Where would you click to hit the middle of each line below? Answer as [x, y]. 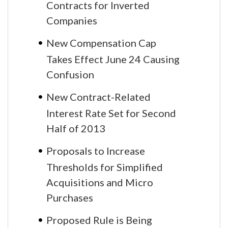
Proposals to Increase [96, 150]
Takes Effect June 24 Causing [113, 58]
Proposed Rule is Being [99, 220]
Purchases [70, 197]
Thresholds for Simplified [105, 166]
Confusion [70, 74]
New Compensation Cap [101, 42]
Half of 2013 [76, 127]
